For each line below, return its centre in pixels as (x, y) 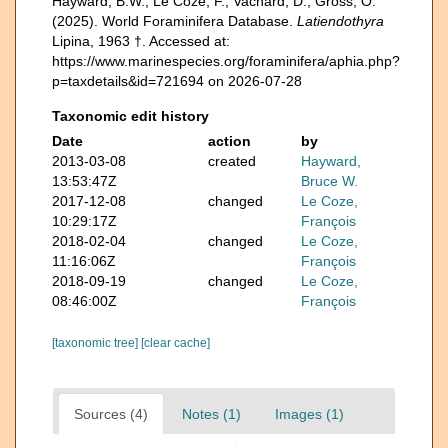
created (231, 160)
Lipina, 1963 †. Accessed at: (141, 40)
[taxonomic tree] (96, 342)
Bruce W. (330, 180)
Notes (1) (211, 413)
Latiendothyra (340, 20)
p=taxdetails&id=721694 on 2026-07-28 (177, 80)
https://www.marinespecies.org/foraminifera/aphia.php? (226, 60)
